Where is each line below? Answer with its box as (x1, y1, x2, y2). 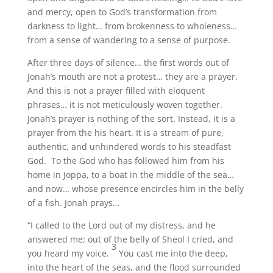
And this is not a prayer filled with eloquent (27, 85, 205, 96)
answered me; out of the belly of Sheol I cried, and (27, 233, 233, 245)
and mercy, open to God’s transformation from (27, 6, 217, 18)
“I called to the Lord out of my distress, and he (27, 219, 216, 231)
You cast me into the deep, (118, 247, 228, 259)
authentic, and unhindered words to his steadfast (27, 141, 231, 152)
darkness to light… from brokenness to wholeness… (27, 20, 237, 32)
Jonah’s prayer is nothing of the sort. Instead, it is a (27, 113, 235, 124)
